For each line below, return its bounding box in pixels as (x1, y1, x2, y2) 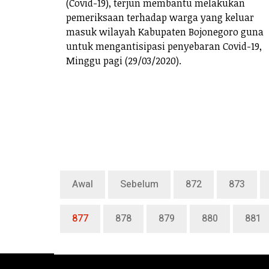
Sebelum (120, 177, 159, 192)
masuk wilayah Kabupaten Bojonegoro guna (66, 25, 264, 38)
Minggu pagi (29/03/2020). (66, 53, 181, 67)
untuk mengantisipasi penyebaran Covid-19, (66, 39, 262, 53)
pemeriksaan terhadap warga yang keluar (66, 10, 254, 24)
